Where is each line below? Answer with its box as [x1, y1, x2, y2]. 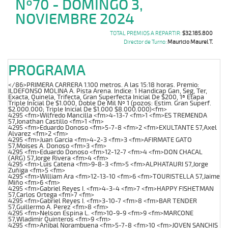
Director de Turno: [124, 38, 167, 45]
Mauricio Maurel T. [167, 38, 213, 45]
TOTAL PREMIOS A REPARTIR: [110, 30, 182, 37]
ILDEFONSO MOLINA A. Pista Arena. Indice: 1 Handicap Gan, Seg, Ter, [8, 87, 207, 95]
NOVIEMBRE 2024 [15, 10, 134, 28]
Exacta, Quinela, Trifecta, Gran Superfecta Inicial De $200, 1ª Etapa [8, 93, 204, 101]
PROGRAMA [8, 61, 85, 80]
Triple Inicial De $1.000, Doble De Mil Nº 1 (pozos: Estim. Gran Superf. [8, 99, 211, 107]
